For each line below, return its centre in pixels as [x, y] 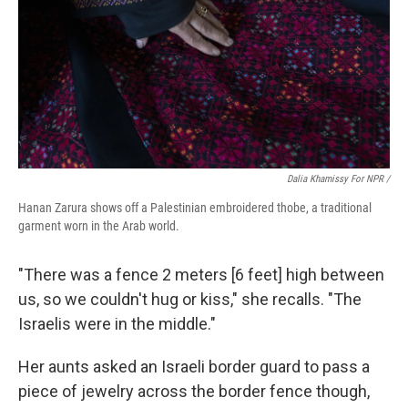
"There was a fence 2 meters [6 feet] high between [201, 275]
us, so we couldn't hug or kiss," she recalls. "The [190, 299]
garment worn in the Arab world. [99, 226]
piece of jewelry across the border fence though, [194, 391]
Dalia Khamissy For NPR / [338, 179]
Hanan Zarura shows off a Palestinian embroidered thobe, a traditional [195, 208]
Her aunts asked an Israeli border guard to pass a [194, 367]
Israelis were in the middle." [117, 324]
